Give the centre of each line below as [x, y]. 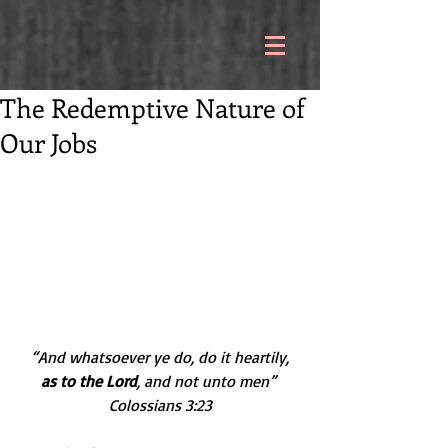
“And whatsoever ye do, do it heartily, [162, 356]
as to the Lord [88, 380]
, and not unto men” [208, 380]
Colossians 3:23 [160, 404]
